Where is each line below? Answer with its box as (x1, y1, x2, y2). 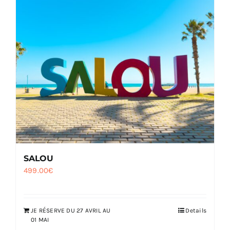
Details (185, 207, 206, 215)
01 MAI (31, 216, 49, 224)
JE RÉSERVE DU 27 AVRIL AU (31, 207, 111, 215)
